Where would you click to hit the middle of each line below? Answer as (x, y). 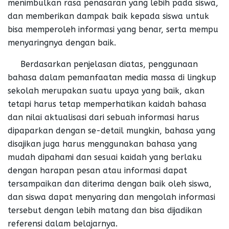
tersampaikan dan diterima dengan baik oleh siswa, (110, 184)
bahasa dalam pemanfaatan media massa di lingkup (112, 77)
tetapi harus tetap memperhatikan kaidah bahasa (107, 104)
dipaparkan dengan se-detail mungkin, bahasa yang (111, 130)
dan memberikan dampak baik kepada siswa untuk (108, 16)
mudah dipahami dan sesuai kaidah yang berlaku (105, 157)
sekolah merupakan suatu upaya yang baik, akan (106, 90)
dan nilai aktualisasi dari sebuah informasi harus (104, 117)
